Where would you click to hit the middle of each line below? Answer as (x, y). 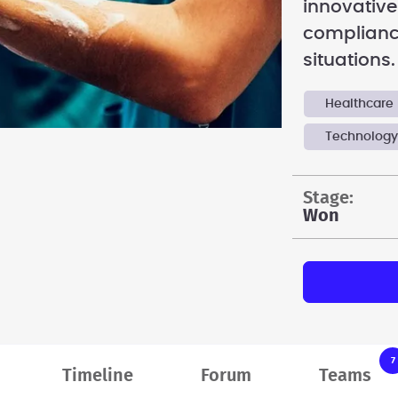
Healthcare (360, 104)
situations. (349, 60)
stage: (333, 198)
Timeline (98, 375)
